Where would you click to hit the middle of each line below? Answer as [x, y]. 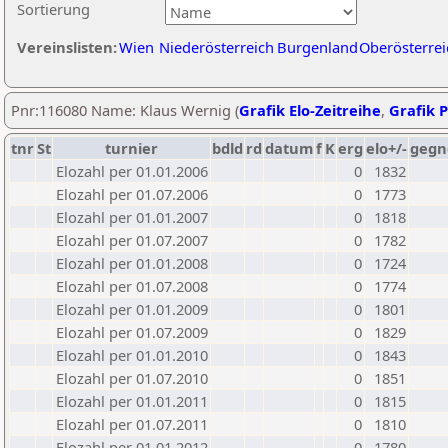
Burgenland [317, 47]
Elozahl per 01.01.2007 [132, 217]
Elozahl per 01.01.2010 [132, 355]
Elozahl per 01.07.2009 [132, 332]
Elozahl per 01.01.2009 [132, 309]
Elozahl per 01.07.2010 [132, 378]
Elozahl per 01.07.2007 [132, 240]
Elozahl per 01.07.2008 [132, 286]
